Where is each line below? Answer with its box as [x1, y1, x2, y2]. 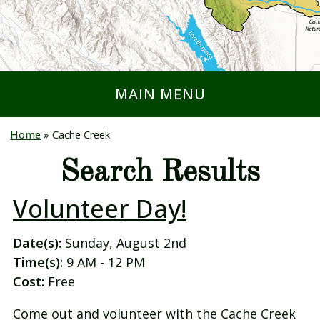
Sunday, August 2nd [61, 234, 186, 252]
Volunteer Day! [13, 191, 186, 225]
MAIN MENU [114, 84, 206, 104]
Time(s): [13, 254, 63, 271]
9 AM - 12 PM [63, 254, 145, 271]
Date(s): [13, 234, 61, 252]
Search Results [60, 156, 260, 188]
